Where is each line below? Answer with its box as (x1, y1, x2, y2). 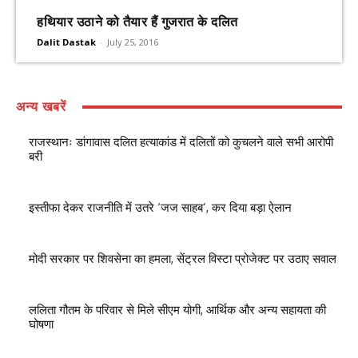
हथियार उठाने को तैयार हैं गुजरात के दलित (37, 14, 238, 30)
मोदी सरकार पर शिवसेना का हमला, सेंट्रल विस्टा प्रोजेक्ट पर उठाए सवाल (29, 251, 336, 267)
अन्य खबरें (16, 98, 66, 115)
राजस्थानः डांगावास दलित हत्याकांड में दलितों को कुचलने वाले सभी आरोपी (29, 134, 333, 150)
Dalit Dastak (37, 36, 96, 49)
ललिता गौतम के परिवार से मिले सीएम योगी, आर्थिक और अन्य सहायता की (29, 302, 326, 318)
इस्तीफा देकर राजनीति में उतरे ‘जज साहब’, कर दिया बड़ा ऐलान (29, 200, 292, 216)
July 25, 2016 (107, 36, 158, 49)
